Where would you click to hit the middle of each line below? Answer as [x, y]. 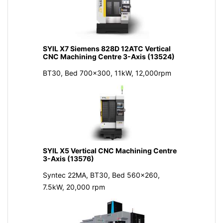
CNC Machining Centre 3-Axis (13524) [109, 57]
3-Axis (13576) [68, 158]
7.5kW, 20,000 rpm [74, 187]
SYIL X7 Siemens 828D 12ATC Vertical [107, 49]
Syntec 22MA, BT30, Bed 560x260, [101, 175]
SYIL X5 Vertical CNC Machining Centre [110, 150]
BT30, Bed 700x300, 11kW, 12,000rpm [107, 73]
